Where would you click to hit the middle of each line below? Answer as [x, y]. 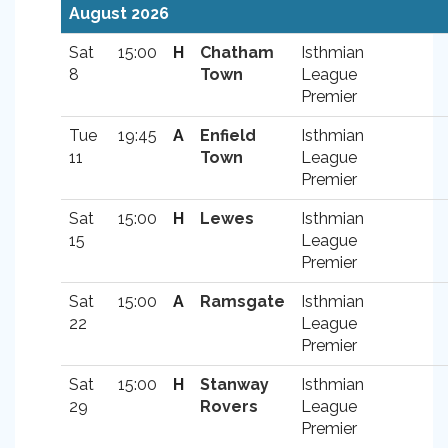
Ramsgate [242, 301]
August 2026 [119, 13]
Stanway [234, 384]
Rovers [229, 406]
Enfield [228, 135]
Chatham [237, 52]
